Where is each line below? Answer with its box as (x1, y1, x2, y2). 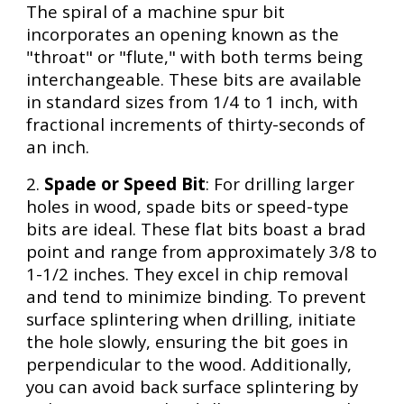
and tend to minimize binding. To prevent (26, 285, 367, 308)
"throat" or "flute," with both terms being (26, 45, 363, 68)
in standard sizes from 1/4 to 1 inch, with (26, 90, 359, 113)
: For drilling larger (206, 172, 355, 195)
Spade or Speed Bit (44, 172, 207, 195)
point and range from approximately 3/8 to (26, 240, 378, 262)
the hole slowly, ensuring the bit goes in (26, 330, 349, 353)
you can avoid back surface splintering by (26, 375, 359, 398)
